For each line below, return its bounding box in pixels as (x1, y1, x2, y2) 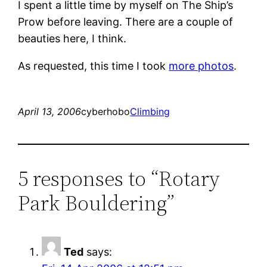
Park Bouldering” (18, 188, 175, 218)
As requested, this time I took (18, 59, 169, 72)
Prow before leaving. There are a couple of (18, 15, 234, 28)
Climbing (130, 105, 170, 117)
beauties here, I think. (18, 32, 127, 45)
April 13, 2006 (18, 105, 82, 117)
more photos (169, 59, 234, 72)
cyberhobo (81, 105, 131, 117)
